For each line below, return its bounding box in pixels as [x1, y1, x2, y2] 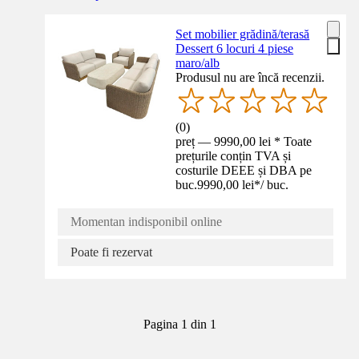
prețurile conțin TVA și [175, 149, 292, 163]
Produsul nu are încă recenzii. [175, 70, 325, 84]
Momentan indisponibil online [71, 215, 222, 229]
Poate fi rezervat [71, 245, 152, 260]
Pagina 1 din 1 [143, 317, 216, 332]
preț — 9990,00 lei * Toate [175, 135, 313, 149]
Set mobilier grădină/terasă [175, 26, 310, 41]
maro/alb [175, 55, 220, 70]
